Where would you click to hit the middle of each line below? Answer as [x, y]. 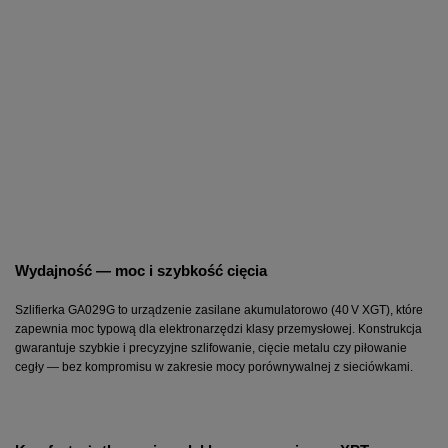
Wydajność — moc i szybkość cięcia [141, 270]
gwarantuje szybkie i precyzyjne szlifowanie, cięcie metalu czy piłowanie [211, 347]
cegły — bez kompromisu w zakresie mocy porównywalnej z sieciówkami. [214, 366]
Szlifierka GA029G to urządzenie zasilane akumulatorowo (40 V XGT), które [219, 309]
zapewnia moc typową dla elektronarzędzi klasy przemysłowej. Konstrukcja [218, 328]
